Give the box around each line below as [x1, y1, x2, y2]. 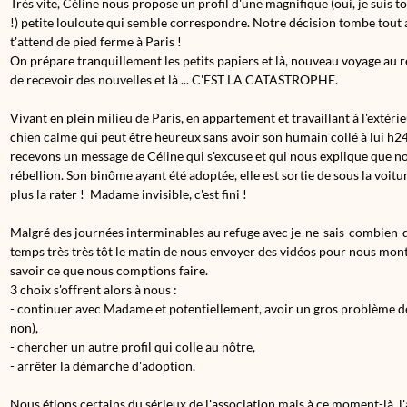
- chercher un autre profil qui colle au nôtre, [10, 339, 255, 354]
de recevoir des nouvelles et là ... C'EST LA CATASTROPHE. [10, 72, 341, 87]
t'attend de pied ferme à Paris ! [10, 34, 187, 49]
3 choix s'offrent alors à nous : [10, 282, 177, 297]
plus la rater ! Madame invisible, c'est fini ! [10, 186, 250, 202]
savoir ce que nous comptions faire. [10, 263, 211, 278]
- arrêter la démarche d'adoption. [10, 358, 195, 373]
